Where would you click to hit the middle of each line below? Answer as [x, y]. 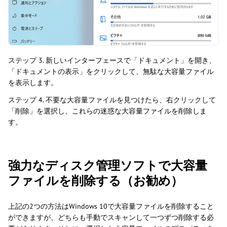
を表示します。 [33, 82]
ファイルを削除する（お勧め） [96, 180]
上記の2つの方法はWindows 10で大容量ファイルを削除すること [111, 206]
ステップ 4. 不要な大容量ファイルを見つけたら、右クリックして [112, 100]
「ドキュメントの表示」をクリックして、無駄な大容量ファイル [111, 71]
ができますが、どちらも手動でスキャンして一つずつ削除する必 [111, 217]
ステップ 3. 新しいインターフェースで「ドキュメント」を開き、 [112, 60]
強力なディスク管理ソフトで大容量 [108, 165]
